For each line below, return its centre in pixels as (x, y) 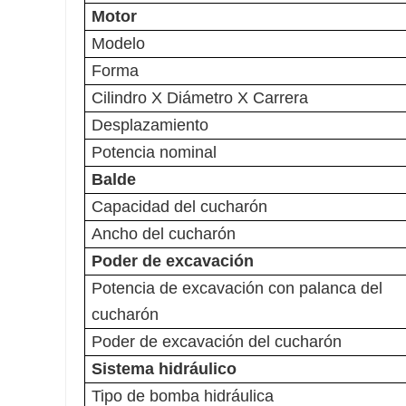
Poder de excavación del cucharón (217, 342)
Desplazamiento (150, 126)
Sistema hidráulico (164, 369)
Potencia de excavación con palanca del (237, 289)
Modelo (118, 44)
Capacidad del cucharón (179, 207)
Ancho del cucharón (164, 234)
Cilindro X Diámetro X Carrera (200, 98)
